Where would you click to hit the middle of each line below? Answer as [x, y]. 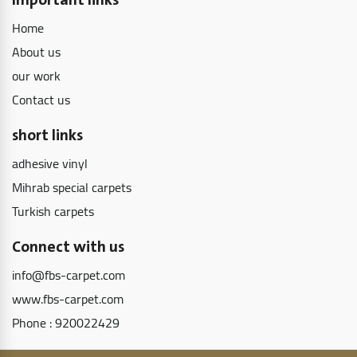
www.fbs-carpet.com [68, 299]
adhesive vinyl [50, 164]
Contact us [41, 100]
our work [36, 76]
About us [36, 52]
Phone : [33, 323]
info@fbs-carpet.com [69, 275]
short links [47, 136]
